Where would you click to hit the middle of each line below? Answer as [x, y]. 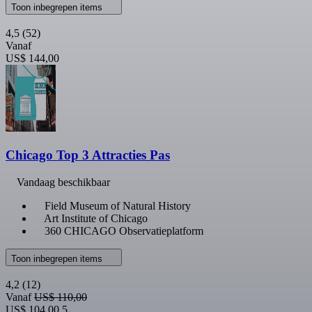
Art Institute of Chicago [96, 218]
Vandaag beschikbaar [63, 182]
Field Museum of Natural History [118, 205]
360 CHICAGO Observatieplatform [124, 231]
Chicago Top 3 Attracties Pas [88, 155]
